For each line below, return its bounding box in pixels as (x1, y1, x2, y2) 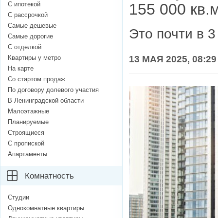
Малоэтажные (8, 108, 49, 115)
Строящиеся (8, 129, 44, 137)
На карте (8, 65, 34, 73)
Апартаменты (8, 150, 47, 158)
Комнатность (25, 171, 74, 181)
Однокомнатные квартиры (8, 204, 84, 212)
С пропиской (8, 140, 44, 147)
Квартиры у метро (8, 54, 61, 62)
